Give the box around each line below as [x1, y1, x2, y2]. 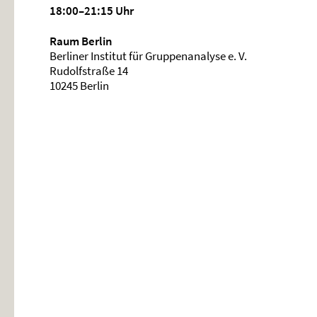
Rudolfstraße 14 [50, 63, 128, 79]
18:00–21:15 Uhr [50, 3, 134, 18]
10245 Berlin [50, 78, 109, 93]
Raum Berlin [50, 33, 113, 49]
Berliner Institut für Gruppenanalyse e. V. [50, 48, 247, 64]
